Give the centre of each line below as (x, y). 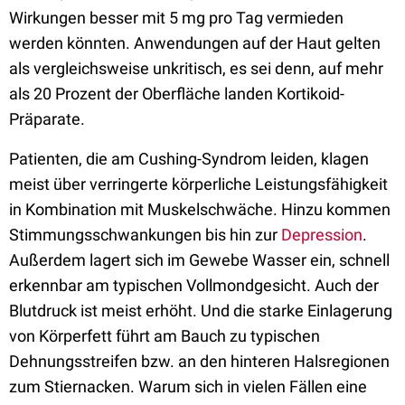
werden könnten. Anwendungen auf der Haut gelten (195, 43)
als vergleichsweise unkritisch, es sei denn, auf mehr (196, 68)
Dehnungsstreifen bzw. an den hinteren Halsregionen (199, 361)
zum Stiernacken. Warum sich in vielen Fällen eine (188, 386)
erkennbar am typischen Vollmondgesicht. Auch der (194, 285)
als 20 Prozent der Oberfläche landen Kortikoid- (177, 94)
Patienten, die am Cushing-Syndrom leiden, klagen (189, 159)
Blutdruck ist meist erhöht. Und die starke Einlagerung (201, 311)
